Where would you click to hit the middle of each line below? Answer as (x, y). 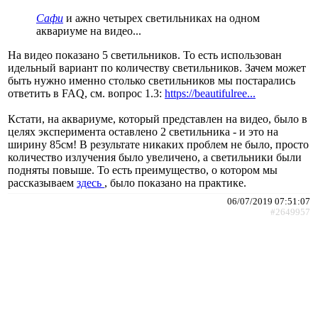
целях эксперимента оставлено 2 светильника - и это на (143, 131)
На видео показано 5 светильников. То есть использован (145, 55)
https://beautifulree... (210, 93)
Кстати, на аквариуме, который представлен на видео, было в (158, 119)
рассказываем (42, 182)
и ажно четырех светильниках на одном (163, 18)
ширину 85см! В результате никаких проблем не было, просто (158, 144)
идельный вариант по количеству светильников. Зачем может (157, 67)
